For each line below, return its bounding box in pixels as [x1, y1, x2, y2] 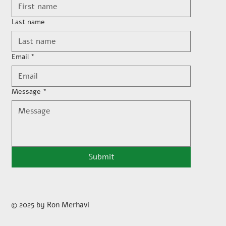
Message [12, 87, 41, 97]
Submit [88, 151, 115, 163]
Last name [12, 17, 45, 27]
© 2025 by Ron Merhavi [11, 200, 90, 210]
